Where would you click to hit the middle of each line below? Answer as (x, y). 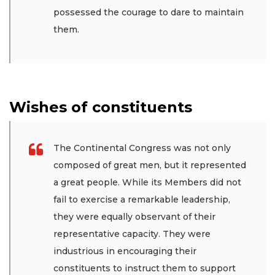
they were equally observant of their (134, 217)
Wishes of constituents (101, 107)
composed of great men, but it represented (150, 165)
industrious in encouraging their (125, 251)
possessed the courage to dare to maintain (149, 13)
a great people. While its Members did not (147, 183)
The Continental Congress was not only (142, 148)
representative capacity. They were (132, 234)
